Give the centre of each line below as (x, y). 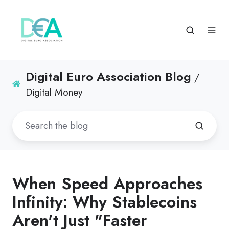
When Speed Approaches (107, 184)
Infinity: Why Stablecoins (105, 202)
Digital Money (54, 93)
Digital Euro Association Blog (109, 77)
